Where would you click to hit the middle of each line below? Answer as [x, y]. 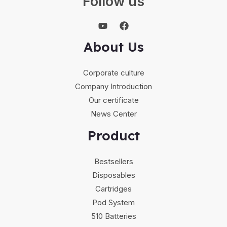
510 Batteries [113, 216]
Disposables [113, 175]
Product [113, 136]
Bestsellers [113, 162]
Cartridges [113, 189]
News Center [113, 114]
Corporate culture [113, 73]
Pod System [113, 203]
